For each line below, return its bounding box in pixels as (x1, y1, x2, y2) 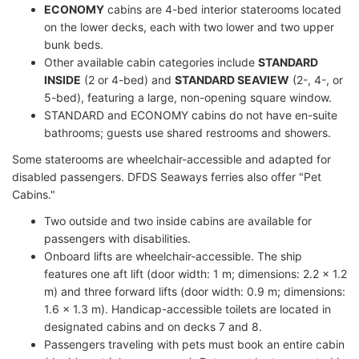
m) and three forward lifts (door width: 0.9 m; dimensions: (44, 284, 345, 298)
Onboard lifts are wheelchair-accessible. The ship (44, 248, 302, 263)
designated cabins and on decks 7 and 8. (44, 319, 262, 333)
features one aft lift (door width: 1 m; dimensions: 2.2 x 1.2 (44, 266, 347, 280)
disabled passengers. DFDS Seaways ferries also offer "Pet (12, 169, 321, 184)
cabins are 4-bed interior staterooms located (104, 2, 341, 16)
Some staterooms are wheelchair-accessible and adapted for (12, 151, 331, 166)
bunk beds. (44, 37, 103, 51)
